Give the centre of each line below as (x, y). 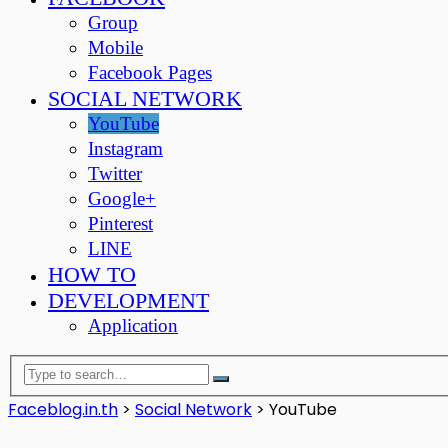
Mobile (115, 47)
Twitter (115, 173)
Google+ (122, 198)
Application (133, 325)
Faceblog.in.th (63, 409)
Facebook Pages (150, 72)
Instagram (125, 148)
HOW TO (92, 274)
